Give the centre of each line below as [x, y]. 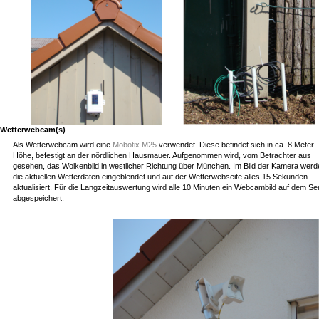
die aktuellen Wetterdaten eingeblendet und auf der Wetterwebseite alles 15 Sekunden [160, 176]
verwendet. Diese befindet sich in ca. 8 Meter [235, 144]
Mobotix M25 [134, 144]
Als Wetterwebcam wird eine [62, 144]
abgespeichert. [38, 198]
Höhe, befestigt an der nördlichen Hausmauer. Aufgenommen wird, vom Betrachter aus [162, 155]
